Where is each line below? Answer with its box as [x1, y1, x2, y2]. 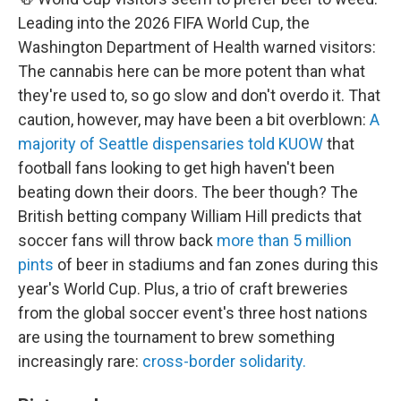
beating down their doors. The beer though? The [18, 182, 358, 201]
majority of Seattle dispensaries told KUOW [18, 133, 323, 153]
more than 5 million [217, 230, 352, 250]
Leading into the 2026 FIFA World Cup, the [18, 13, 310, 32]
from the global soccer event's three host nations [18, 303, 368, 322]
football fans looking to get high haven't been [18, 158, 335, 177]
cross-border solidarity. [142, 351, 306, 371]
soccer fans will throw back [18, 230, 217, 250]
